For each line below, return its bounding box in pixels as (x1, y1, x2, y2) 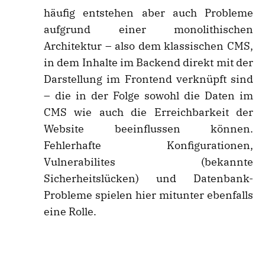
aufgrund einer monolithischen (44, 22, 253, 37)
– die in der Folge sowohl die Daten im (44, 89, 253, 103)
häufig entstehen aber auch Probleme (44, 6, 253, 20)
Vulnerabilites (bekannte (44, 155, 253, 169)
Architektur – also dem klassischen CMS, (44, 39, 253, 53)
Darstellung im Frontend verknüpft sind (44, 72, 253, 86)
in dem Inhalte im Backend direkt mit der (44, 56, 253, 70)
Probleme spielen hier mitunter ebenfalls (44, 188, 253, 202)
